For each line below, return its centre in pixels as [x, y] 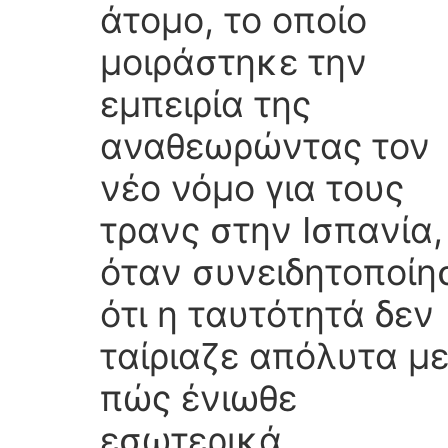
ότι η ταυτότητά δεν [267, 314]
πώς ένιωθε [198, 398]
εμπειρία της [205, 104]
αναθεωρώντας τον [265, 146]
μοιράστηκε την [233, 62]
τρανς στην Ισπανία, [271, 230]
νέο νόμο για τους [252, 188]
